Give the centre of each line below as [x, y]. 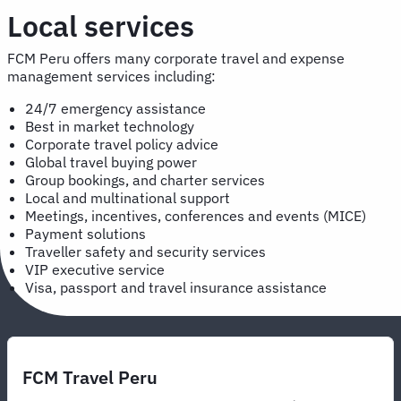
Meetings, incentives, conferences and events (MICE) [197, 215]
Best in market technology [111, 126]
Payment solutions [85, 233]
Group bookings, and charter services [147, 179]
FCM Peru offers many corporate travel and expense [176, 58]
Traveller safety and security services [147, 251]
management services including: [113, 76]
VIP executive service [97, 269]
